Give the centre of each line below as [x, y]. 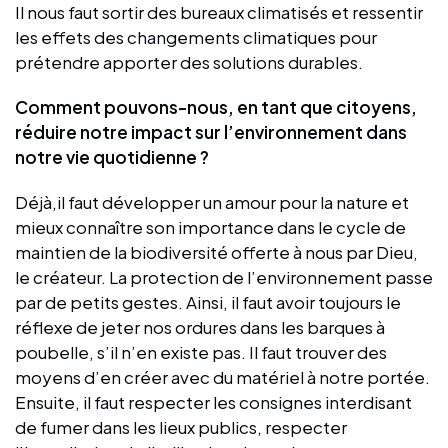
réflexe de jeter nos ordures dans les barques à [200, 326]
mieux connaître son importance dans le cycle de [210, 226]
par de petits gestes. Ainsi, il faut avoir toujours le [208, 301]
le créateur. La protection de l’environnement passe [224, 276]
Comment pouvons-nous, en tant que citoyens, [216, 106]
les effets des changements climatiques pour [196, 36]
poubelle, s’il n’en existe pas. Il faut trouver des [201, 351]
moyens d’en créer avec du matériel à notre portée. [222, 376]
